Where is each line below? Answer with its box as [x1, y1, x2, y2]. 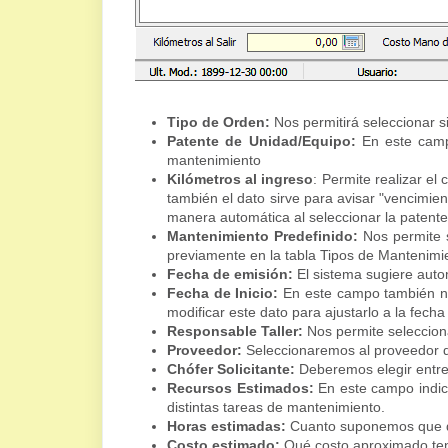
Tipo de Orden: [167, 114, 270, 131]
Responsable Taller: [167, 323, 303, 340]
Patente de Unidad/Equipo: [167, 133, 356, 150]
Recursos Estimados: [167, 380, 319, 397]
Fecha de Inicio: [167, 285, 279, 302]
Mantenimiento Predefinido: [167, 228, 359, 245]
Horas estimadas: [167, 418, 290, 435]
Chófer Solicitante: [167, 361, 295, 378]
